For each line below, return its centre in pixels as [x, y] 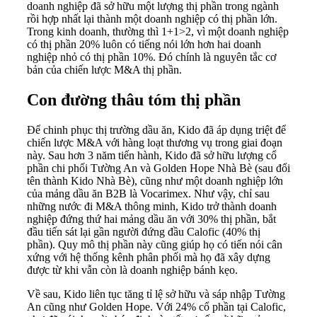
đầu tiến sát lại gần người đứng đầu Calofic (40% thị [144, 231]
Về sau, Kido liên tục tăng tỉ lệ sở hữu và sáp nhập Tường [156, 294]
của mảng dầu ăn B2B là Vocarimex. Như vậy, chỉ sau [148, 193]
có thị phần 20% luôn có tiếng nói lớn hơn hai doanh [144, 45]
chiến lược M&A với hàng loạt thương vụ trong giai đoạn [155, 142]
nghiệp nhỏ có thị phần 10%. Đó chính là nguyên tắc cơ [151, 57]
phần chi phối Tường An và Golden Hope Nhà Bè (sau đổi [158, 168]
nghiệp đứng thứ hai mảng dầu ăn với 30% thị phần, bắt [151, 219]
